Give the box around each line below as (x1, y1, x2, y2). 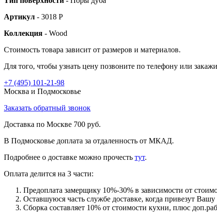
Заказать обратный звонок (4, 103, 91, 112)
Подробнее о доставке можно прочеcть (4, 153, 135, 161)
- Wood (45, 29, 67, 37)
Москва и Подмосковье (4, 87, 81, 95)
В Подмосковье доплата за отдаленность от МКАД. (4, 136, 174, 145)
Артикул (4, 12, 37, 21)
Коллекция (4, 29, 45, 37)
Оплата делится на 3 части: (4, 169, 93, 178)
